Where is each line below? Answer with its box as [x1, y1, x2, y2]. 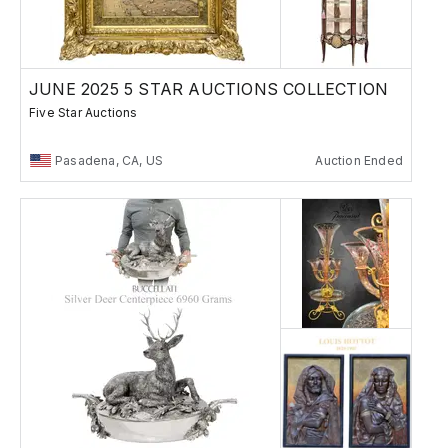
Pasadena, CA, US [55, 152, 164, 168]
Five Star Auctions [29, 104, 138, 120]
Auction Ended [315, 152, 403, 168]
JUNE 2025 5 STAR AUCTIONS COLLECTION [29, 78, 389, 99]
